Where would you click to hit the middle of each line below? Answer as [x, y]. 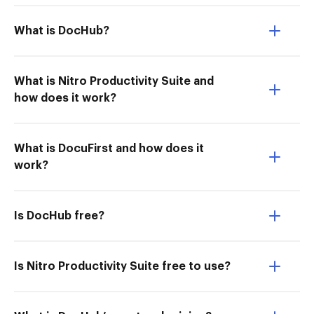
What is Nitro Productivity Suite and [114, 81]
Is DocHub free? [59, 216]
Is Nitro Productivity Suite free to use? [122, 266]
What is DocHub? [62, 31]
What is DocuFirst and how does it [109, 149]
